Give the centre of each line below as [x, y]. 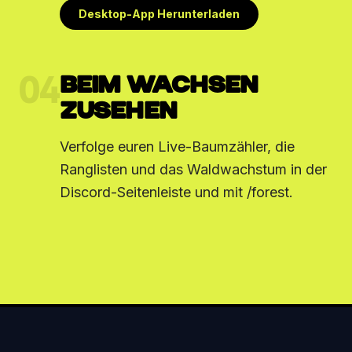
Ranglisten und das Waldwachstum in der [194, 169]
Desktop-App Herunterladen [159, 13]
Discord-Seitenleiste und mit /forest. [177, 192]
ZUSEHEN [118, 112]
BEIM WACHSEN [159, 86]
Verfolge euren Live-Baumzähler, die [178, 146]
